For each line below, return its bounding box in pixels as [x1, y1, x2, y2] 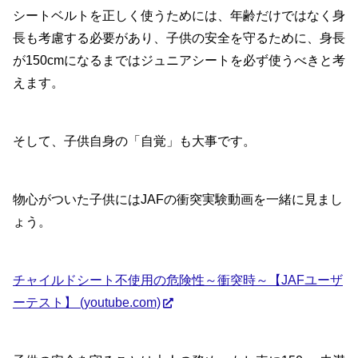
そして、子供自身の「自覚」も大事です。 [13, 134, 256, 149]
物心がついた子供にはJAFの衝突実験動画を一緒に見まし [13, 192, 343, 206]
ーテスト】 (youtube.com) [13, 295, 161, 309]
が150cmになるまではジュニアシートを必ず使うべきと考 [13, 54, 345, 68]
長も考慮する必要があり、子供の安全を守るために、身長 [13, 31, 345, 46]
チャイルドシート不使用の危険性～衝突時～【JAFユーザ [13, 272, 343, 287]
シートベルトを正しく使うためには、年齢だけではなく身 [13, 9, 345, 23]
